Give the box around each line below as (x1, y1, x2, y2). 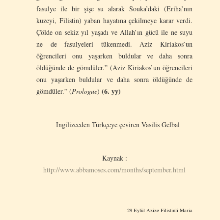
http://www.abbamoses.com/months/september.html (43, 165, 186, 174)
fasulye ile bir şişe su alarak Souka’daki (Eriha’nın (36, 3, 192, 13)
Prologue (72, 86, 97, 96)
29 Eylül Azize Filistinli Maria (127, 206, 192, 214)
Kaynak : (102, 153, 127, 163)
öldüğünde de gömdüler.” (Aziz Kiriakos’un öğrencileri (36, 62, 192, 72)
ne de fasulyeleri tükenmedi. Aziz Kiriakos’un (36, 39, 192, 49)
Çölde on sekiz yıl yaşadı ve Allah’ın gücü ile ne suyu (36, 27, 192, 37)
